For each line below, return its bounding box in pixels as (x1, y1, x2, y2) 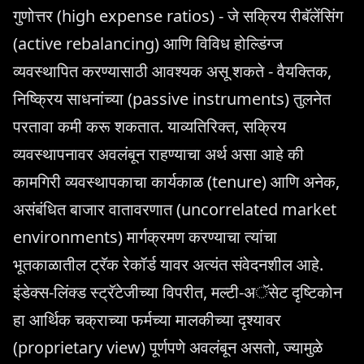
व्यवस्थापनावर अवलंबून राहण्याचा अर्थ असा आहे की (13, 142, 304, 165)
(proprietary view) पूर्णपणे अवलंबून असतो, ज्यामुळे (13, 336, 323, 358)
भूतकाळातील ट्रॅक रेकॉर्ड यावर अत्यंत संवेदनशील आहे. (13, 253, 323, 275)
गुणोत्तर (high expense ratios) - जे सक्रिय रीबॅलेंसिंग (13, 4, 343, 27)
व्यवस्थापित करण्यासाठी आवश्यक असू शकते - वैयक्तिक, (13, 59, 331, 82)
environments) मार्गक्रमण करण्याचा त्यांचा (13, 225, 277, 248)
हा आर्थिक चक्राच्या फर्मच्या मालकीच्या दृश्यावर (13, 308, 281, 331)
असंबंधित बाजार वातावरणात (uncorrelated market (13, 197, 336, 220)
